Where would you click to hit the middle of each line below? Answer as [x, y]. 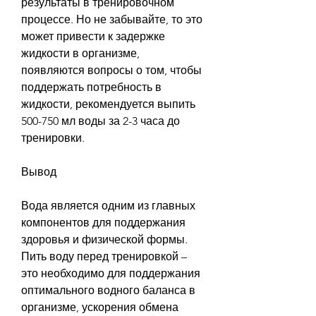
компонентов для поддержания [103, 222]
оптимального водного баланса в [108, 290]
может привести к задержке [93, 36]
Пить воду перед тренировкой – [104, 256]
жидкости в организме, [80, 53]
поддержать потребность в [91, 87]
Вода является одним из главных [108, 205]
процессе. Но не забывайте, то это [112, 19]
